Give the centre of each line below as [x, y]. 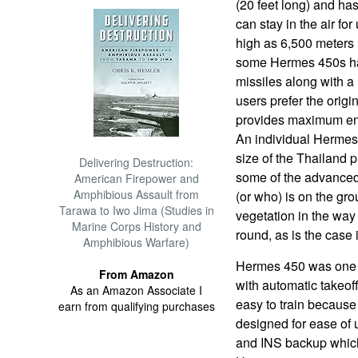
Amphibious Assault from [137, 194]
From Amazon [136, 274]
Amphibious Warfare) [137, 242]
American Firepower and [136, 178]
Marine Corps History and [136, 226]
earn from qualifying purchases [136, 306]
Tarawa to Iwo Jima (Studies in [136, 210]
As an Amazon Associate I [137, 290]
